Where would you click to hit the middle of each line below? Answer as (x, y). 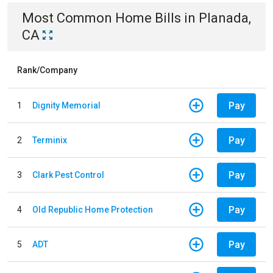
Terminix (50, 140)
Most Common (69, 18)
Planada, (225, 18)
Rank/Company (47, 70)
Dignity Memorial (66, 105)
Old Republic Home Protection (93, 209)
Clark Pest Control (68, 175)
